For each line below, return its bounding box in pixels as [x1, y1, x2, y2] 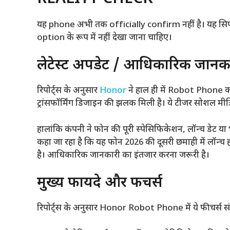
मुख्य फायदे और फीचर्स [37, 174, 162, 193]
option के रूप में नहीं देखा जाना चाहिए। [37, 32, 172, 44]
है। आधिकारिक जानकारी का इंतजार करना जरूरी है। [37, 149, 209, 161]
